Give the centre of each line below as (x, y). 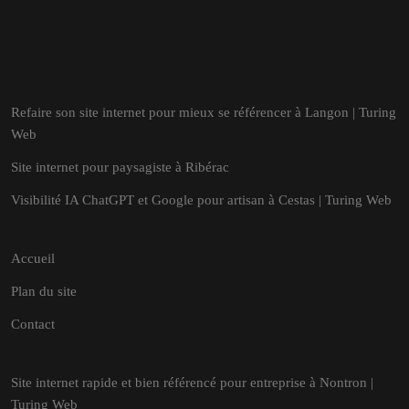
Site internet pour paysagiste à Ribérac (120, 167)
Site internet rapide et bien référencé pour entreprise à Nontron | (192, 383)
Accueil (33, 258)
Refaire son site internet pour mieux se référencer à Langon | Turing (204, 112)
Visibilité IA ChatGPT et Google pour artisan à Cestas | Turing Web (201, 200)
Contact (33, 324)
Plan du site (44, 291)
